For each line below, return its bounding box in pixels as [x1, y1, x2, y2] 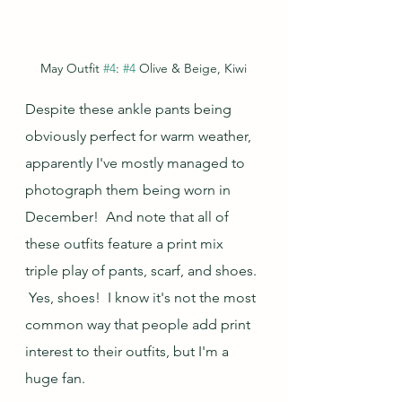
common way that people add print [25, 316, 254, 334]
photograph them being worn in [25, 181, 234, 199]
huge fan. [25, 370, 85, 388]
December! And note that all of [25, 208, 232, 226]
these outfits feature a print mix [25, 235, 227, 253]
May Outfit [40, 60, 103, 77]
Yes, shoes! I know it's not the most [25, 289, 259, 307]
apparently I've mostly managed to [25, 154, 249, 172]
